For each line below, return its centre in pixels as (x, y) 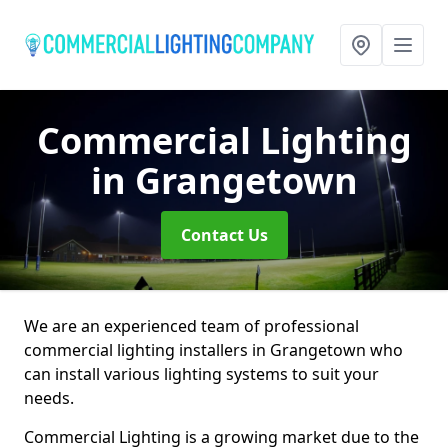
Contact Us (224, 235)
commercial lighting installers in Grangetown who (213, 350)
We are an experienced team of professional (191, 326)
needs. (49, 398)
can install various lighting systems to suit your (201, 374)
